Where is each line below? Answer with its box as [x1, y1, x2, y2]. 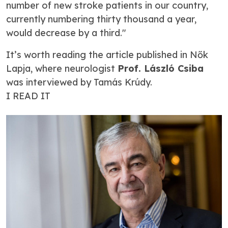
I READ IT [6, 90, 50, 102]
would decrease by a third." [6, 26, 126, 39]
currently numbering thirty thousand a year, [6, 13, 196, 25]
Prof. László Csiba [118, 62, 204, 74]
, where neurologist [31, 62, 118, 74]
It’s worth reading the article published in [6, 48, 190, 61]
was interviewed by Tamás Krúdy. [6, 76, 152, 88]
